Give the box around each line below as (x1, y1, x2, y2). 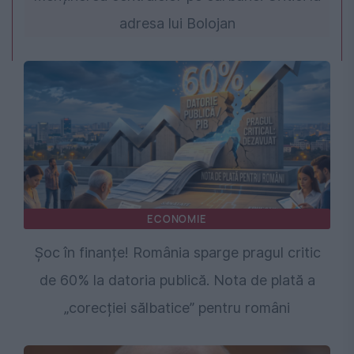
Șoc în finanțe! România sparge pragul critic (33, 244, 321, 262)
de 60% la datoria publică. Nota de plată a (39, 272, 315, 289)
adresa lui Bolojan (119, 15, 235, 32)
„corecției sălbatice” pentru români (64, 299, 290, 317)
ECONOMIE (147, 212, 207, 227)
